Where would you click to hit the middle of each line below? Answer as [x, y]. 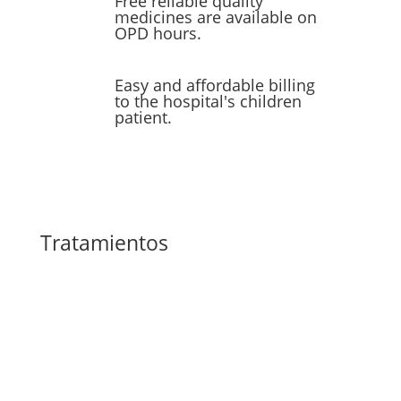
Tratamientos [104, 243]
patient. [143, 118]
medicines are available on [215, 17]
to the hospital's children [208, 102]
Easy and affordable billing [214, 85]
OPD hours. [158, 34]
